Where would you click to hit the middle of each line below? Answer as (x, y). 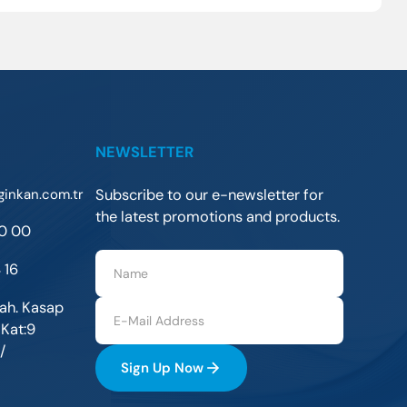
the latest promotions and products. (217, 217)
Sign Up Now (162, 368)
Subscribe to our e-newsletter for (209, 195)
